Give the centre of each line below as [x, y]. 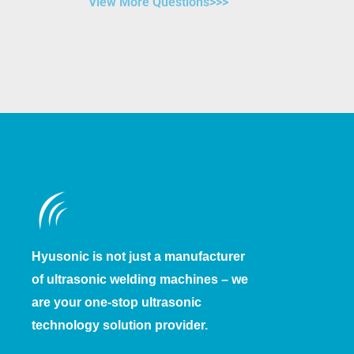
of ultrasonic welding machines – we [140, 279]
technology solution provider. [120, 325]
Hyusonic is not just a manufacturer [138, 256]
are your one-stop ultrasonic [117, 302]
